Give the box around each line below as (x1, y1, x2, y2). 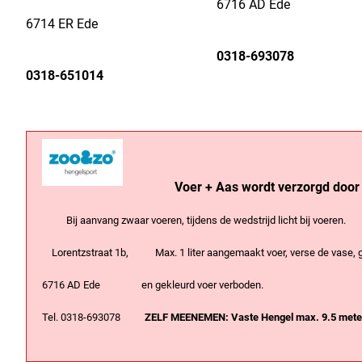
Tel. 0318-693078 (27, 311, 145, 324)
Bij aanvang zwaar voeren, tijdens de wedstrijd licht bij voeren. (27, 214, 346, 227)
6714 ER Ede (26, 16, 137, 32)
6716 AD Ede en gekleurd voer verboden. (27, 279, 263, 292)
